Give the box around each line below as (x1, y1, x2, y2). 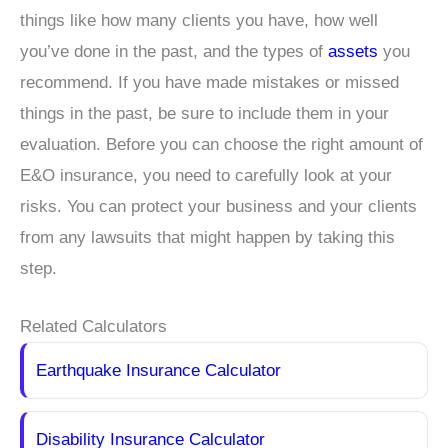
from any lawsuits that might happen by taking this (20, 228, 395, 248)
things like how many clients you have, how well (20, 11, 378, 31)
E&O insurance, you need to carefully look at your (20, 166, 392, 186)
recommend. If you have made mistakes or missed (20, 73, 399, 93)
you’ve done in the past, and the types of (20, 42, 328, 62)
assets (328, 42, 378, 62)
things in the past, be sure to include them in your (20, 104, 389, 124)
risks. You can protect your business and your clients (20, 197, 417, 217)
